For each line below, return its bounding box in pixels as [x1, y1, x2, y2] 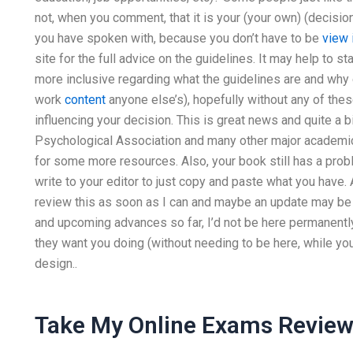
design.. [34, 256, 77, 271]
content [64, 92, 106, 107]
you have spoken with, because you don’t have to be [34, 31, 322, 46]
